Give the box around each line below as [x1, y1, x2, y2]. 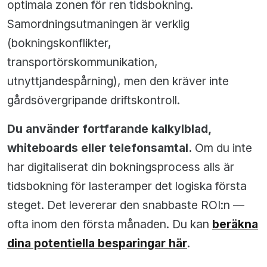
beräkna [212, 217, 258, 232]
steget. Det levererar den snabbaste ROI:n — [7, 198, 244, 213]
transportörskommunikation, [7, 55, 158, 70]
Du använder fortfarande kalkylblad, [7, 122, 211, 136]
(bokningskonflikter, [7, 36, 111, 51]
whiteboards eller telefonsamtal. [7, 141, 192, 156]
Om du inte [192, 141, 252, 156]
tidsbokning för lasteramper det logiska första [7, 179, 247, 194]
